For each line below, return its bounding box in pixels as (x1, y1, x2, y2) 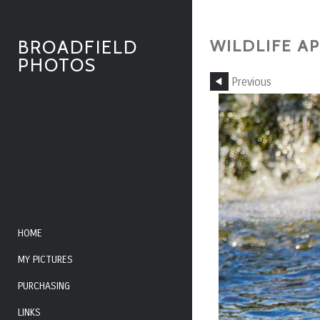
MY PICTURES (18, 254, 73, 266)
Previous (231, 76, 271, 89)
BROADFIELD (18, 36, 138, 58)
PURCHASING (18, 280, 70, 292)
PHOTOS (18, 54, 96, 76)
